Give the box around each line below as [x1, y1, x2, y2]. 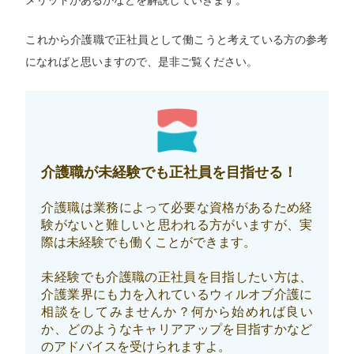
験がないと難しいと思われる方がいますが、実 [41, 217, 313, 232]
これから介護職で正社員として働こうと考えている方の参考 [25, 33, 329, 47]
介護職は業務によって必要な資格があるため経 [41, 200, 313, 214]
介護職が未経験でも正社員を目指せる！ [41, 164, 298, 180]
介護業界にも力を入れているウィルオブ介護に [41, 287, 313, 301]
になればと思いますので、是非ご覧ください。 [25, 55, 258, 69]
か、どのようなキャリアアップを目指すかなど [41, 322, 313, 336]
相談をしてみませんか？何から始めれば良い [41, 304, 313, 318]
